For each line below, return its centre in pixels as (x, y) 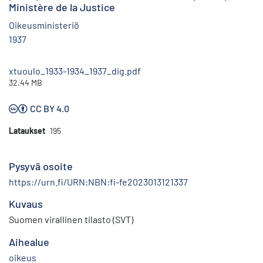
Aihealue (29, 242)
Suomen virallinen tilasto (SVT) (71, 220)
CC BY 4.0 (50, 109)
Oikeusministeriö (44, 25)
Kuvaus (26, 204)
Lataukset (27, 131)
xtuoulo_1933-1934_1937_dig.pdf (75, 71)
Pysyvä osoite (41, 166)
